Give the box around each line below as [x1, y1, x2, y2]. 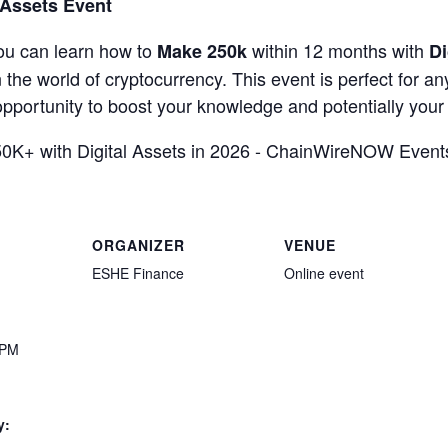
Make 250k [157, 37, 247, 64]
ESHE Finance [92, 263, 184, 284]
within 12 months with [247, 36, 429, 63]
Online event [284, 263, 364, 284]
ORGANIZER [92, 235, 185, 256]
